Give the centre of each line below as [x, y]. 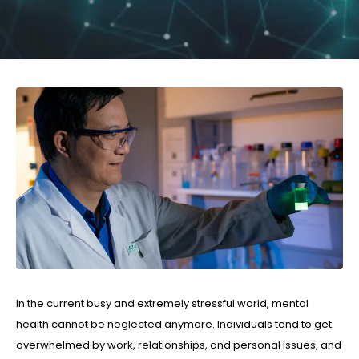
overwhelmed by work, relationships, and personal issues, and [179, 345]
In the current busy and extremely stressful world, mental [162, 303]
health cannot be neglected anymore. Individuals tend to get [174, 324]
